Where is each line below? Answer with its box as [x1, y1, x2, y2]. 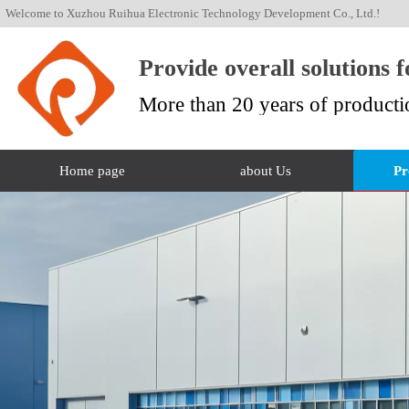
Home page [59, 163, 126, 178]
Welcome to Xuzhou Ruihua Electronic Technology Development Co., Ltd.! [5, 6, 380, 20]
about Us [240, 163, 292, 178]
